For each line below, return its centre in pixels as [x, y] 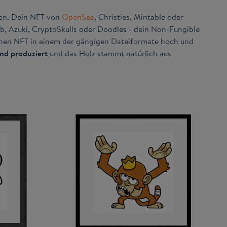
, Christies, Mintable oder [139, 17]
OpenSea [78, 17]
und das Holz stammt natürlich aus [109, 53]
